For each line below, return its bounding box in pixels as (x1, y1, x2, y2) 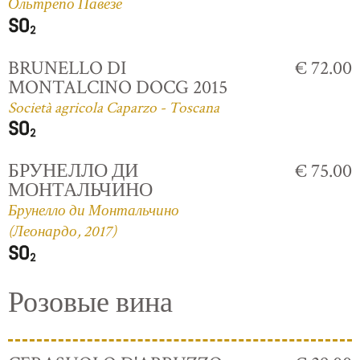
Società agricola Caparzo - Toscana (8, 97, 219, 118)
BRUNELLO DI (8, 55, 126, 80)
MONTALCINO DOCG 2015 (8, 74, 227, 100)
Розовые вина (8, 284, 173, 322)
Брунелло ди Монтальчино (8, 201, 179, 222)
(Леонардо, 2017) (8, 222, 117, 243)
